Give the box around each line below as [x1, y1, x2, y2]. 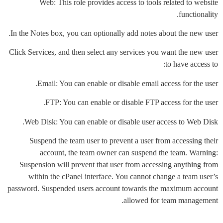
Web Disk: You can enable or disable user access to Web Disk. [24, 117, 218, 126]
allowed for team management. [123, 196, 218, 205]
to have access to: [165, 60, 218, 69]
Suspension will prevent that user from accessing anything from [19, 160, 218, 169]
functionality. [179, 9, 218, 18]
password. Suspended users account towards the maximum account [7, 184, 218, 193]
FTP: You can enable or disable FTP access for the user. [45, 98, 218, 107]
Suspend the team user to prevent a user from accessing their [29, 136, 218, 145]
